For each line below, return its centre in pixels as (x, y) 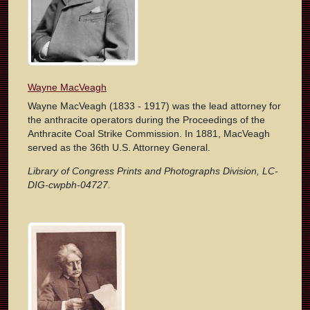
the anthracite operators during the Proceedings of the (146, 120)
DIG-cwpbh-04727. (69, 185)
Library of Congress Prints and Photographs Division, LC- (153, 171)
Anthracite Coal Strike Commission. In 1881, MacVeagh (149, 134)
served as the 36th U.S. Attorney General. (119, 148)
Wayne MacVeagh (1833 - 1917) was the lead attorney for (154, 106)
